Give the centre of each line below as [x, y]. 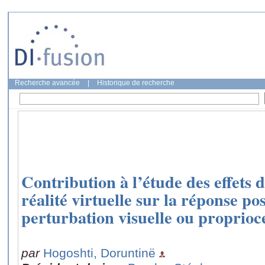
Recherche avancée [47, 83]
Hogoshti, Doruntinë [99, 253]
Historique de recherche [136, 83]
